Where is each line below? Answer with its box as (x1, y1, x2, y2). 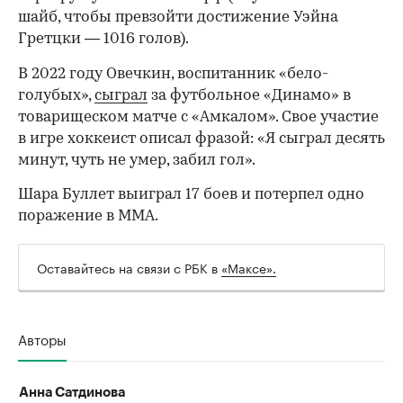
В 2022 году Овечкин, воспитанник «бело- (18, 67, 328, 83)
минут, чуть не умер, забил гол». (18, 153, 255, 169)
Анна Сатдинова (19, 386, 125, 400)
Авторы (18, 327, 67, 350)
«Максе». (221, 257, 276, 278)
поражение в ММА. (18, 209, 158, 225)
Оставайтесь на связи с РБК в (37, 257, 221, 278)
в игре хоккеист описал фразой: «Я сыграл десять (18, 131, 385, 148)
